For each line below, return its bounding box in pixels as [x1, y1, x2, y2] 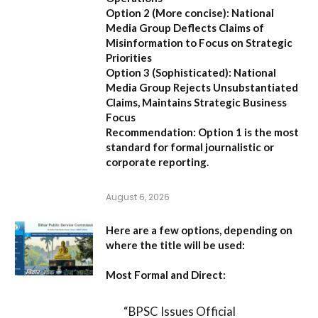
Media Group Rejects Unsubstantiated [106, 80, 298, 94]
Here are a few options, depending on [106, 223, 292, 236]
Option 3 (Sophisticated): [106, 65, 231, 79]
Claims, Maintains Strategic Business [106, 95, 287, 109]
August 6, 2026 [106, 190, 170, 203]
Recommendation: [106, 125, 196, 138]
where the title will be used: [106, 238, 245, 251]
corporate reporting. [106, 155, 209, 168]
